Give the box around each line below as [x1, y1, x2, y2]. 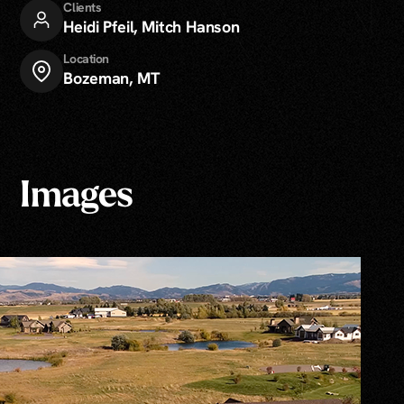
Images [20, 179, 133, 216]
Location [63, 50, 110, 67]
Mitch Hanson [142, 15, 240, 37]
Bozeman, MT [63, 67, 161, 88]
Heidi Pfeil [63, 15, 134, 37]
